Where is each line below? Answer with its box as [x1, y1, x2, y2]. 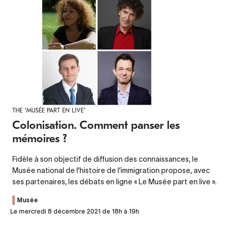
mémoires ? [12, 131, 67, 145]
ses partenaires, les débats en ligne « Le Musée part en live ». [12, 177, 217, 186]
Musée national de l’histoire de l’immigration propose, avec [12, 166, 210, 175]
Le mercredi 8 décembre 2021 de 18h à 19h [10, 207, 139, 215]
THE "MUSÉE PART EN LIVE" [12, 106, 86, 114]
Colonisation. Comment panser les [12, 118, 180, 132]
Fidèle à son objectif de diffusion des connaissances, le [12, 155, 198, 163]
